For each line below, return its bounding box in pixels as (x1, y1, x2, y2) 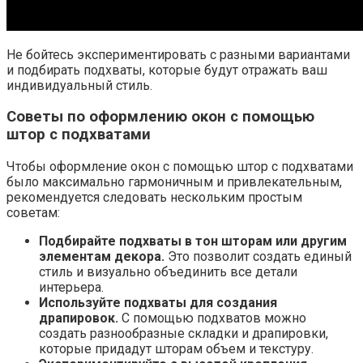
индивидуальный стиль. (6, 77, 152, 93)
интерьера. (39, 280, 104, 296)
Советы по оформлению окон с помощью (6, 108, 314, 126)
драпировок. (39, 310, 118, 327)
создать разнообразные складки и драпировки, (39, 326, 328, 342)
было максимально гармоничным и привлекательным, (6, 174, 342, 190)
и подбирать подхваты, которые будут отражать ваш (6, 62, 327, 78)
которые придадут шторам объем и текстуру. (39, 341, 314, 357)
